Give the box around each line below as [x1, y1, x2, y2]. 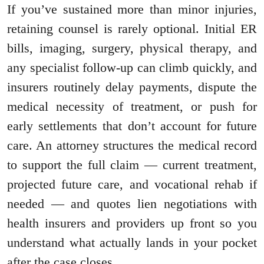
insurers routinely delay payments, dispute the [7, 80, 257, 95]
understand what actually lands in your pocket [7, 235, 257, 250]
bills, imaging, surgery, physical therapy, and [7, 41, 257, 56]
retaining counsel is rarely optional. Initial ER [7, 21, 257, 37]
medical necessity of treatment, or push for [7, 99, 257, 114]
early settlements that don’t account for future [7, 118, 257, 134]
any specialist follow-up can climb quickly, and [7, 60, 257, 75]
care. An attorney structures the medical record [7, 138, 257, 153]
